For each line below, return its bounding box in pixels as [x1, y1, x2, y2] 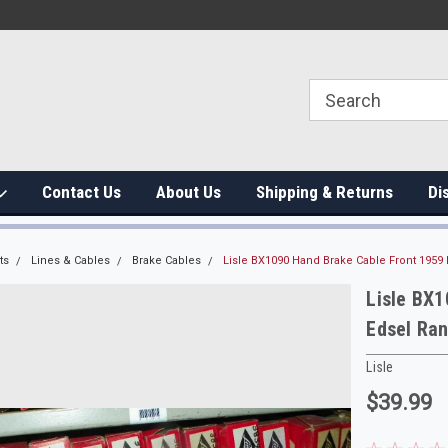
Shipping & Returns [256, 182, 393, 202]
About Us [156, 182, 221, 202]
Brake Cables [131, 254, 201, 267]
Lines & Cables [30, 254, 110, 267]
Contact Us [42, 182, 121, 202]
